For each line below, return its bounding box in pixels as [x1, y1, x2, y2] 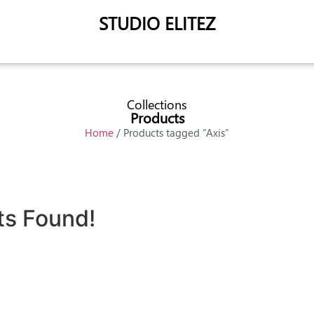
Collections [127, 96, 187, 113]
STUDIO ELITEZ [99, 11, 215, 34]
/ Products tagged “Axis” [114, 125, 229, 139]
